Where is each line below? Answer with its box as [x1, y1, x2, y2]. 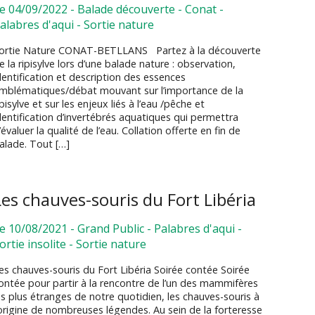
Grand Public [77, 221, 145, 237]
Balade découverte [77, 1, 176, 18]
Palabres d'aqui [154, 221, 236, 237]
